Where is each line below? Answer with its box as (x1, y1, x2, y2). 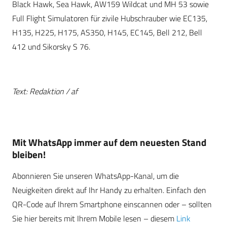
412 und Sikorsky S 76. (12, 40, 90, 53)
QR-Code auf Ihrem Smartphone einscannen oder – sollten (12, 198, 212, 211)
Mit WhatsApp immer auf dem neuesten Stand (12, 135, 206, 150)
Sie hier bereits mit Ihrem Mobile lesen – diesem (12, 212, 176, 225)
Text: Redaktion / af (12, 85, 78, 97)
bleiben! (12, 147, 46, 162)
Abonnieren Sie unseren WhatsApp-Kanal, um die (12, 170, 179, 182)
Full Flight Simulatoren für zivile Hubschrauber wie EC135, (12, 12, 207, 24)
